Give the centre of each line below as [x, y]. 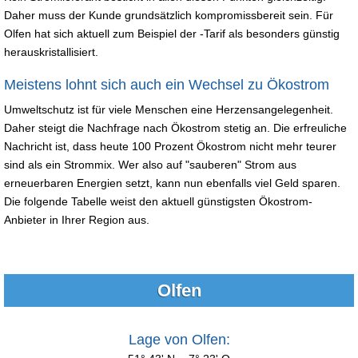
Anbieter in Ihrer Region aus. [80, 219]
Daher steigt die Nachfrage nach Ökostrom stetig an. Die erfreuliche [175, 127]
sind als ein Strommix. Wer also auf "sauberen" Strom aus [150, 164]
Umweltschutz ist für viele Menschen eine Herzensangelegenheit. [169, 109]
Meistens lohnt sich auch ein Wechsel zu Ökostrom [167, 84]
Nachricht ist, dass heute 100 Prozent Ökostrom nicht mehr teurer [170, 146]
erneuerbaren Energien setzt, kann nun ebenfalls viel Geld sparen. [172, 183]
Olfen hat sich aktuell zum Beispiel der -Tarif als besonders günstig [172, 33]
